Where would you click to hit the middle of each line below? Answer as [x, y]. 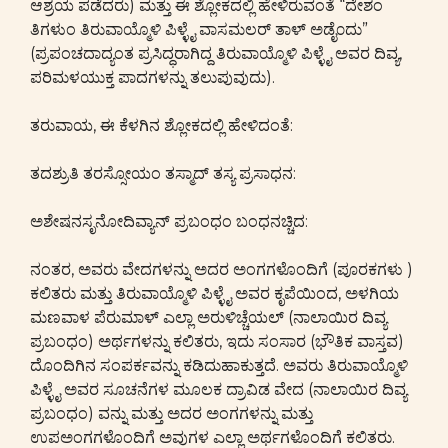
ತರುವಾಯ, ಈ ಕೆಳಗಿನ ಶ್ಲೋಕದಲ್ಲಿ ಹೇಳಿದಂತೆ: [161, 125]
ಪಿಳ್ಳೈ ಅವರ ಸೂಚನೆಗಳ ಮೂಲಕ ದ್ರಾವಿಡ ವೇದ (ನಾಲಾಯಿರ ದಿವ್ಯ [218, 389]
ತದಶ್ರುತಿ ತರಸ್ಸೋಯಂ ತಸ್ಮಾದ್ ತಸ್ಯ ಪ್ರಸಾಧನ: [163, 173]
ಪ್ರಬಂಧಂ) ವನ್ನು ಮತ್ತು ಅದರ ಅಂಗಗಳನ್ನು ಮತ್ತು [171, 413]
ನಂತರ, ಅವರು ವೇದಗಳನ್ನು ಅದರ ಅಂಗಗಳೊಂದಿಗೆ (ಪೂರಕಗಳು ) [221, 269]
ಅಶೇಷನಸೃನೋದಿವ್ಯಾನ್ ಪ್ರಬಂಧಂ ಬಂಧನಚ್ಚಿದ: [169, 221]
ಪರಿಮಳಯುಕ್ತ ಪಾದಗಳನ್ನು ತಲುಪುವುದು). [152, 77]
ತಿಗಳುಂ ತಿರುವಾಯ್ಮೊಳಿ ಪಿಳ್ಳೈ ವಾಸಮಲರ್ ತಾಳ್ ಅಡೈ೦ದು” [199, 29]
